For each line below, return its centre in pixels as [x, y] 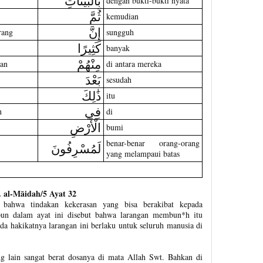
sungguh [120, 32]
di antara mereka [134, 63]
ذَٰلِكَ [91, 95]
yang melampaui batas [143, 153]
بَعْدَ [93, 79]
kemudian [122, 16]
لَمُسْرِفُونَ [76, 148]
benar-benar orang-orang [153, 143]
